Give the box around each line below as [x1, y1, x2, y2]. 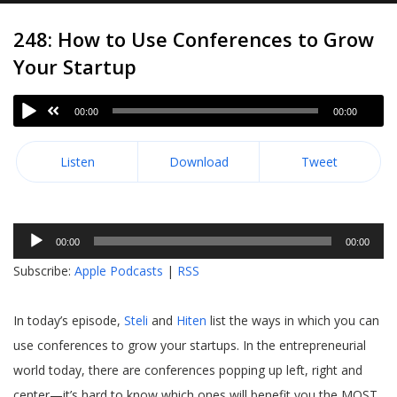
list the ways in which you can [206, 312, 379, 329]
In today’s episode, [13, 312, 124, 329]
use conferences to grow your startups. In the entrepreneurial [13, 337, 366, 354]
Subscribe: [13, 262, 74, 279]
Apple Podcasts [74, 262, 163, 279]
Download [168, 153, 229, 170]
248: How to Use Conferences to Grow [13, 26, 374, 52]
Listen [59, 153, 95, 170]
